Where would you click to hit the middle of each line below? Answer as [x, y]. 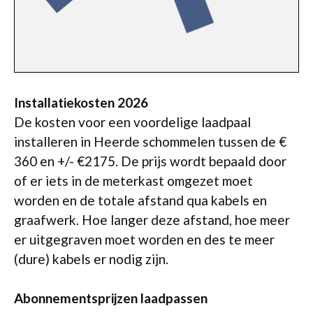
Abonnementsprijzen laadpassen [111, 298]
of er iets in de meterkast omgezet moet [133, 180]
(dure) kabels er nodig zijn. [91, 259]
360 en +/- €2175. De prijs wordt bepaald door [150, 161]
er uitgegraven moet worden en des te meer [144, 239]
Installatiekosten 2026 [81, 102]
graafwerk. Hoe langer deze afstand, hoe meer [152, 219]
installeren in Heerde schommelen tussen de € [150, 141]
